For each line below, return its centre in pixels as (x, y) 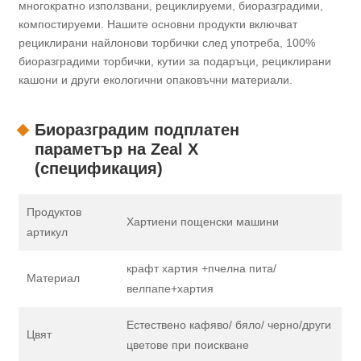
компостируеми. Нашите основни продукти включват (158, 25)
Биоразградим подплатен (137, 130)
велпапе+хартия (170, 289)
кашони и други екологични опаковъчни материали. (156, 80)
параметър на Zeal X (117, 149)
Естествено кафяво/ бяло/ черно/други (229, 325)
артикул (48, 232)
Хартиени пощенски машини (203, 222)
